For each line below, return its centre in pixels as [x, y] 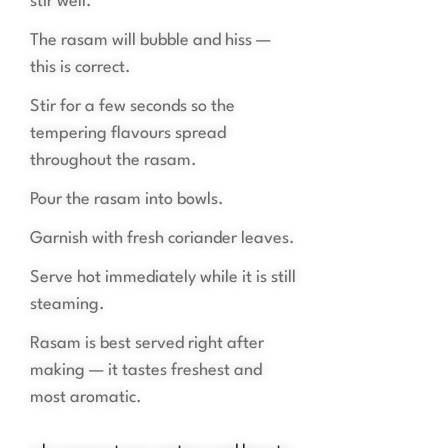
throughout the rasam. [113, 161]
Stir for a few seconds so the [132, 107]
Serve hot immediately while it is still [163, 278]
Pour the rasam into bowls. [127, 200]
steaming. [67, 305]
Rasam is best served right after [147, 344]
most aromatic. [86, 398]
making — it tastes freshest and [146, 371]
